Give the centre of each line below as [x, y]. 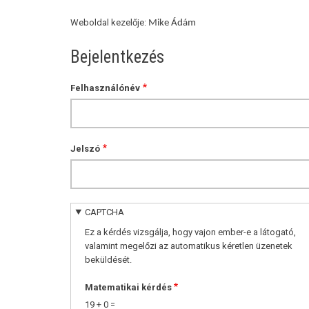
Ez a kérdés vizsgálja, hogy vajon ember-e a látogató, [190, 232]
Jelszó [85, 149]
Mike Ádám [172, 23]
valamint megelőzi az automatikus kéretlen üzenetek [188, 246]
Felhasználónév [105, 88]
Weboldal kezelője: [109, 23]
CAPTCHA [105, 212]
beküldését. [108, 259]
